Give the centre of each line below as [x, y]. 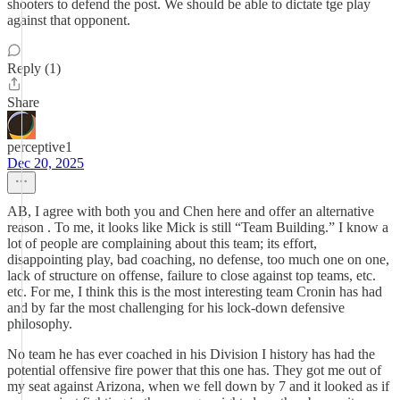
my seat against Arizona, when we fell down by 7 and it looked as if [198, 386]
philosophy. [40, 324]
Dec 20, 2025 [46, 163]
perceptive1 [40, 147]
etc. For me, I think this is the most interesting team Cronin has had [195, 292]
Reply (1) [34, 68]
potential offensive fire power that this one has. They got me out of [194, 370]
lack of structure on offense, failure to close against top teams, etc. [192, 275]
